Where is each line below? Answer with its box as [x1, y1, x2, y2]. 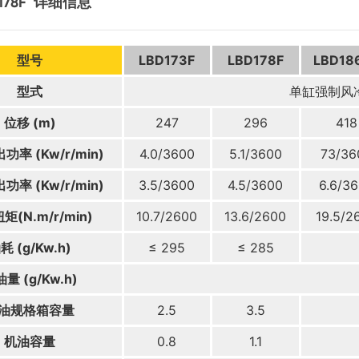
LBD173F [139, 51, 196, 68]
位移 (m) [3, 114, 56, 131]
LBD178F [227, 51, 284, 68]
